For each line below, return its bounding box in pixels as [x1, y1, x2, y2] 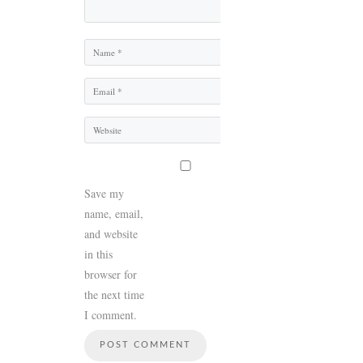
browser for [84, 267, 137, 283]
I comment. [84, 307, 137, 323]
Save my [84, 186, 124, 202]
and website [84, 226, 138, 242]
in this [84, 246, 113, 263]
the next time [84, 287, 144, 303]
